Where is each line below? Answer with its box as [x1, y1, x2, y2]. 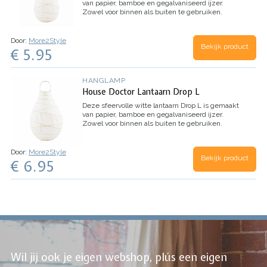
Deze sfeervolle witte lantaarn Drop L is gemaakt [82, 101, 239, 110]
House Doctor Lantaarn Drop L [82, 86, 200, 98]
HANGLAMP [82, 76, 125, 85]
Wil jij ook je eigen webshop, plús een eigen [11, 250, 227, 265]
